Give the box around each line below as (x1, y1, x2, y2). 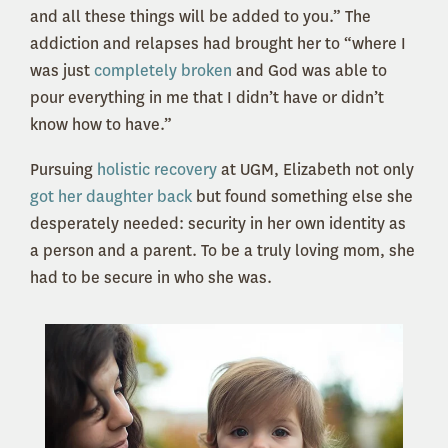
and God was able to (232, 60, 387, 82)
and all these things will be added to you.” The (30, 6, 371, 28)
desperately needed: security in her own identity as (30, 213, 406, 235)
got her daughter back (30, 186, 192, 208)
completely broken (94, 60, 232, 82)
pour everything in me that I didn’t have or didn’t (30, 87, 384, 109)
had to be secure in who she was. (30, 267, 272, 289)
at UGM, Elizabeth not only (217, 159, 414, 181)
